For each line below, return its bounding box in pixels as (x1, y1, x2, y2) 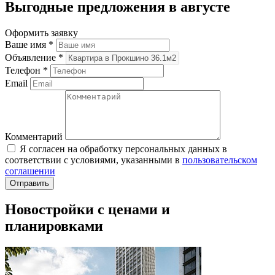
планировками (5, 218, 103, 234)
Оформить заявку (5, 27, 78, 38)
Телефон (5, 64, 43, 76)
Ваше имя (5, 39, 48, 50)
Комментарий (5, 131, 65, 142)
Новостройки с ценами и (5, 201, 170, 218)
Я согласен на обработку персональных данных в (17, 143, 227, 154)
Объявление (5, 52, 58, 63)
